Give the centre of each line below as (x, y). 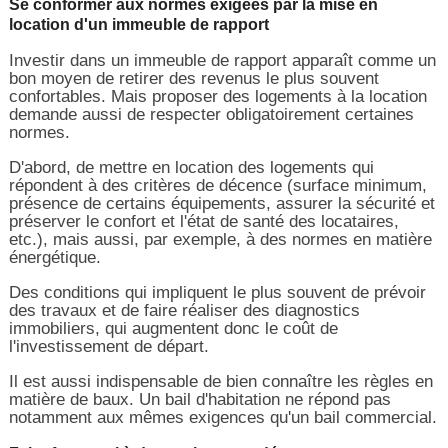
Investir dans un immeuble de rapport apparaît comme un (222, 60)
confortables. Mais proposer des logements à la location (217, 96)
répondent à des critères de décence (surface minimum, (217, 185)
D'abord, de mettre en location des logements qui (191, 167)
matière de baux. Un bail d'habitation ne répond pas (199, 399)
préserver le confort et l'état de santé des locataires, (203, 221)
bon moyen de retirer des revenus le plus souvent (193, 78)
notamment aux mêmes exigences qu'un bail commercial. (222, 417)
